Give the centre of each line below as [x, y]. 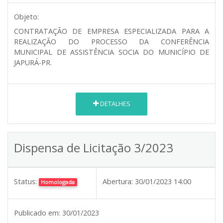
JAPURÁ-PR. [33, 62]
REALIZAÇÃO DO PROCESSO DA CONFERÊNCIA [111, 41]
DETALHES [114, 104]
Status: [25, 181]
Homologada [58, 182]
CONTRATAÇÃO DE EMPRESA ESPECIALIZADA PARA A [111, 31]
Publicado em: [37, 213]
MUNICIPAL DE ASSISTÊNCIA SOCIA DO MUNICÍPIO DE [111, 52]
